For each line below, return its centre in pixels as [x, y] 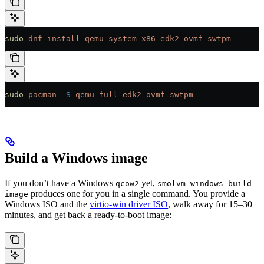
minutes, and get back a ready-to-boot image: [88, 214]
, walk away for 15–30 [210, 204]
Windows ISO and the [47, 204]
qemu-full [94, 94]
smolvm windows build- [207, 183]
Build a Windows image [76, 158]
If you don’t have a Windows [60, 183]
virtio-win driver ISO [129, 204]
